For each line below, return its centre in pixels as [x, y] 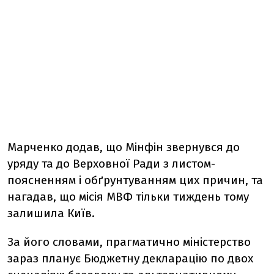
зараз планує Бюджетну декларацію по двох [130, 259]
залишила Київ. [51, 213]
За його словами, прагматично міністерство [129, 242]
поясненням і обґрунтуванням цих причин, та [135, 180]
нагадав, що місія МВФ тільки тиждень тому [128, 197]
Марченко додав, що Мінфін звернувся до [124, 147]
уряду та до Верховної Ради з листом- [111, 164]
